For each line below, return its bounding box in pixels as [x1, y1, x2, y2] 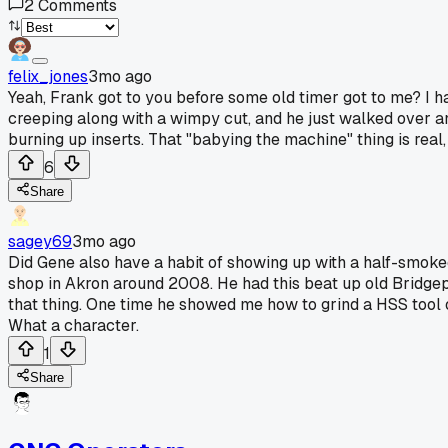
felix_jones [8, 65, 88, 87]
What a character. [8, 314, 139, 336]
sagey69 [8, 230, 72, 252]
